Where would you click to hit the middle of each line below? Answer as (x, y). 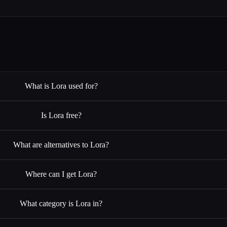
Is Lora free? (61, 115)
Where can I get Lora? (61, 174)
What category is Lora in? (61, 203)
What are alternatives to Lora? (61, 144)
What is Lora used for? (61, 86)
